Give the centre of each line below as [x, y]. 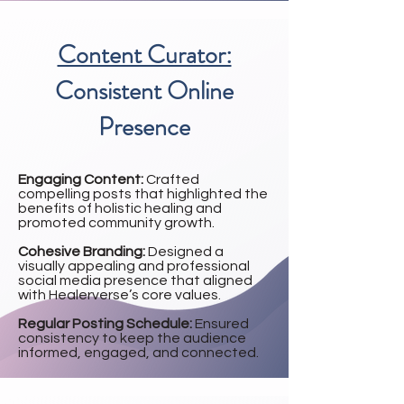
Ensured [222, 324]
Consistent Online [144, 91]
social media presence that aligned [135, 280]
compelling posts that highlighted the [143, 194]
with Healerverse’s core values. [119, 295]
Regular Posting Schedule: [106, 324]
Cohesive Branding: [83, 252]
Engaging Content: [82, 179]
